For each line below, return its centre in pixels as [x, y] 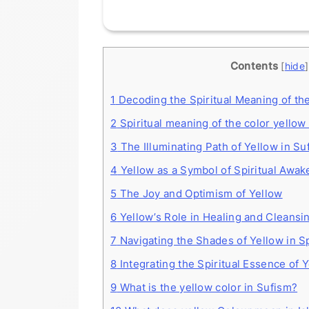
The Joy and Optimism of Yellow [200, 194]
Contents [254, 66]
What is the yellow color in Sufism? [207, 288]
